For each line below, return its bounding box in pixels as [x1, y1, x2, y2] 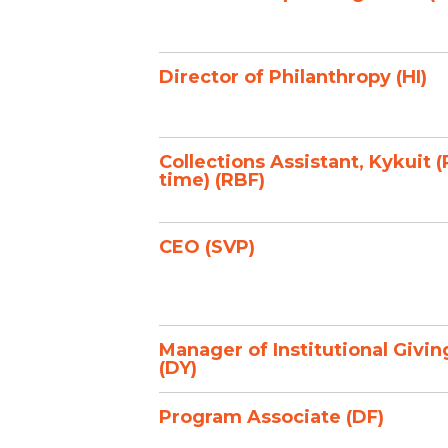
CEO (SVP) [159, 236, 255, 258]
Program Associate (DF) [159, 406, 384, 428]
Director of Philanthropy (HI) [159, 66, 427, 88]
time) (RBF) [159, 169, 265, 191]
